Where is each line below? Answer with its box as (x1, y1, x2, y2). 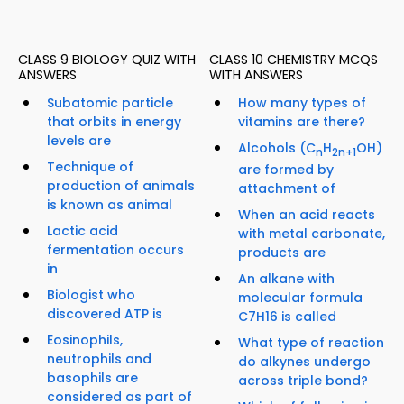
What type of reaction (238, 333, 384, 352)
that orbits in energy (47, 113, 181, 132)
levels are (47, 132, 111, 151)
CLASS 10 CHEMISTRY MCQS (209, 50, 378, 69)
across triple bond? (238, 371, 368, 390)
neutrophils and (47, 350, 151, 369)
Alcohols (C (238, 139, 316, 158)
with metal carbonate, (238, 224, 385, 243)
